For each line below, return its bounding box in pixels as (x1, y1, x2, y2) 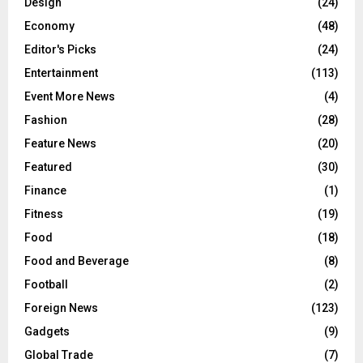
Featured (24, 160, 72, 174)
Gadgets (24, 325, 70, 339)
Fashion (24, 113, 67, 127)
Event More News (24, 90, 115, 104)
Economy (24, 19, 75, 33)
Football (24, 278, 68, 292)
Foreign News (24, 301, 98, 315)
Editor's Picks (24, 43, 96, 57)
